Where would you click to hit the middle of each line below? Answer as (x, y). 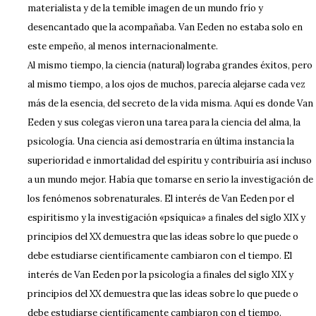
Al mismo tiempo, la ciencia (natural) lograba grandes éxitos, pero (170, 65)
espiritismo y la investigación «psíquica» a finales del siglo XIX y (166, 218)
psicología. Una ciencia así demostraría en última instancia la (160, 141)
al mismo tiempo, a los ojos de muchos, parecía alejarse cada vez (166, 84)
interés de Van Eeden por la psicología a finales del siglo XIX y (160, 275)
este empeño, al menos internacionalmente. (122, 46)
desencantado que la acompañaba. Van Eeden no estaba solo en (165, 27)
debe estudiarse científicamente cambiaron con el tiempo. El (159, 256)
